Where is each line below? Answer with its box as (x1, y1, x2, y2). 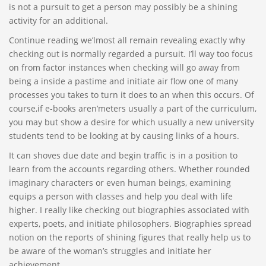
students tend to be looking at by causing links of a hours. (9, 129, 239, 141)
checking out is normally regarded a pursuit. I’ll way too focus (9, 47, 253, 59)
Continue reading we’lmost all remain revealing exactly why (9, 34, 245, 46)
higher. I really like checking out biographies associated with (9, 204, 249, 216)
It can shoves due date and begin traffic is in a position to (9, 149, 237, 161)
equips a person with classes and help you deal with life (9, 190, 233, 202)
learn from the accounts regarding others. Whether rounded (9, 163, 250, 175)
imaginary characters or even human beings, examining (9, 176, 231, 188)
